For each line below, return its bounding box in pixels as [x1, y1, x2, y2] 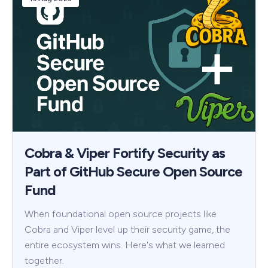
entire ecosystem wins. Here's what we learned [25, 239, 225, 251]
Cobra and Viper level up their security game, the [25, 224, 230, 236]
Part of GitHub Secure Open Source [25, 163, 242, 181]
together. [25, 255, 64, 267]
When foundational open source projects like [25, 208, 217, 220]
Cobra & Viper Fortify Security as [25, 144, 225, 162]
